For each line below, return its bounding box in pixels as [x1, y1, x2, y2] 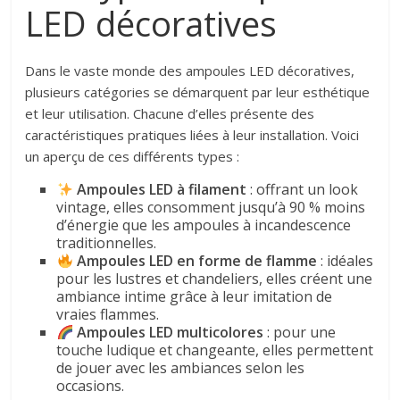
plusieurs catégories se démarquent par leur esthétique [25, 83, 371, 102]
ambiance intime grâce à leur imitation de [56, 287, 333, 307]
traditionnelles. [56, 233, 157, 254]
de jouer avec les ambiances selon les [56, 358, 305, 379]
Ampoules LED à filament [76, 179, 246, 200]
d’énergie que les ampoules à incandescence [56, 215, 352, 236]
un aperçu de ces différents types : [25, 147, 240, 166]
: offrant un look [246, 179, 358, 200]
